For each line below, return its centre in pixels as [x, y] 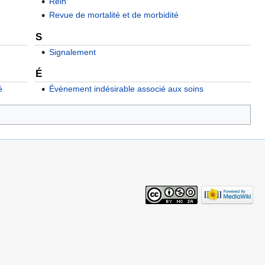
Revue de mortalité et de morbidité [114, 15]
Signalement [72, 52]
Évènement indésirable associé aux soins [126, 89]
